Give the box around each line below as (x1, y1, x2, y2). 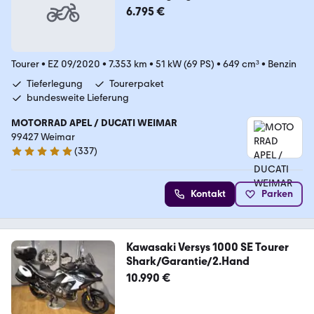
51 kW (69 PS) (156, 57, 214, 70)
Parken (261, 187, 293, 200)
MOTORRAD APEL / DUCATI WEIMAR (11, 116, 177, 129)
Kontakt (191, 187, 226, 200)
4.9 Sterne (11, 151, 55, 163)
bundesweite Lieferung (27, 91, 129, 104)
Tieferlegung (27, 77, 83, 90)
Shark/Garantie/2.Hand (125, 254, 250, 268)
